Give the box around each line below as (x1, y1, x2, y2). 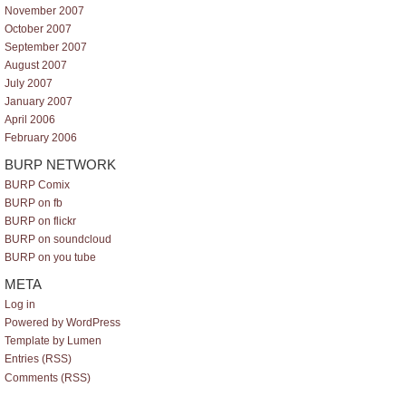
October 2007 (5, 22, 72, 35)
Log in (5, 298, 35, 312)
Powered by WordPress (5, 316, 121, 330)
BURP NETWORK (5, 157, 116, 172)
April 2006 (5, 113, 55, 127)
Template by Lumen (5, 334, 101, 348)
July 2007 (5, 76, 53, 90)
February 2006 (5, 131, 77, 145)
